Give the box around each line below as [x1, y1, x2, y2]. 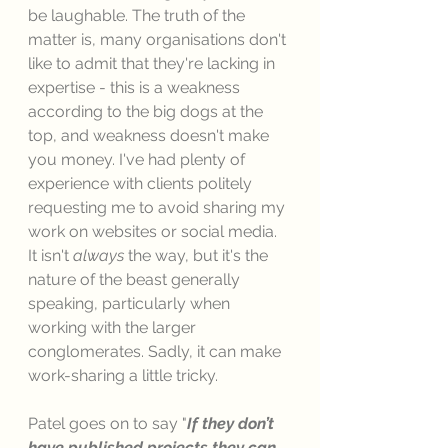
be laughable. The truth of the [28, 6, 249, 25]
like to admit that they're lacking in [28, 54, 279, 73]
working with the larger [28, 318, 200, 337]
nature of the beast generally [28, 270, 244, 289]
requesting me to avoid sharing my [28, 198, 289, 217]
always [73, 246, 128, 265]
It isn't [28, 246, 73, 265]
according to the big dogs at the [28, 102, 267, 121]
